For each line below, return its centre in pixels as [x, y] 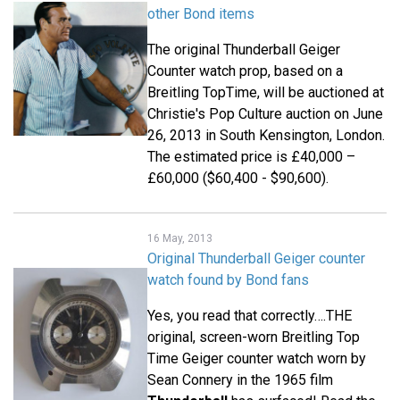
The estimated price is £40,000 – [251, 157]
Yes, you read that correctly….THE [250, 316]
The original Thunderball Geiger [244, 50]
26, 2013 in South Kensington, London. [266, 136]
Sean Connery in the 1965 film [240, 380]
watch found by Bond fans [228, 280]
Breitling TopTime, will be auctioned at [266, 93]
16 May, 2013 [180, 239]
